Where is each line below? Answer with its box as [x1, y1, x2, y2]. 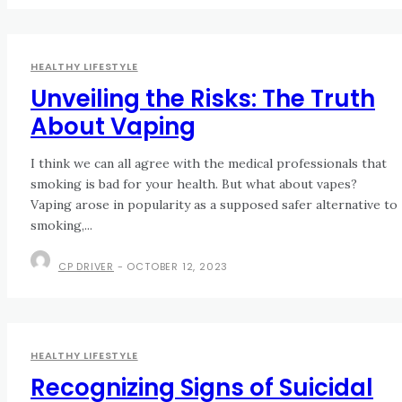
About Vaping [31, 110, 196, 144]
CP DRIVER [57, 259, 115, 275]
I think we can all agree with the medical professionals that [31, 155, 387, 172]
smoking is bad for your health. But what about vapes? [31, 176, 357, 193]
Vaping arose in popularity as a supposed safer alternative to [31, 197, 398, 214]
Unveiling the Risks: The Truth [31, 83, 375, 116]
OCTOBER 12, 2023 [127, 259, 229, 275]
